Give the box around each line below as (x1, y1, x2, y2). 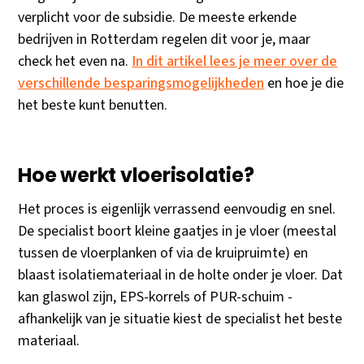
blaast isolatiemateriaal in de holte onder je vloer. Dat (18, 265, 344, 286)
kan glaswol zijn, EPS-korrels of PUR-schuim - (18, 287, 293, 308)
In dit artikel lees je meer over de (132, 51, 338, 72)
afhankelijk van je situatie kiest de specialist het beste (18, 309, 343, 330)
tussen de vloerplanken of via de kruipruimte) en (18, 243, 309, 264)
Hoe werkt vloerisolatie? (18, 162, 254, 189)
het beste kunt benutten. (18, 95, 168, 116)
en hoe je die (264, 73, 344, 94)
